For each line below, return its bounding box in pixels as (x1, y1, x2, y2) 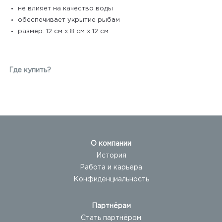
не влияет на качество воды (17, 6, 113, 11)
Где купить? (8, 67, 51, 73)
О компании (91, 141, 131, 147)
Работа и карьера (80, 165, 142, 170)
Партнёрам (91, 203, 131, 209)
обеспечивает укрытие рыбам (17, 17, 120, 23)
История (96, 153, 126, 159)
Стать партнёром (81, 215, 141, 221)
